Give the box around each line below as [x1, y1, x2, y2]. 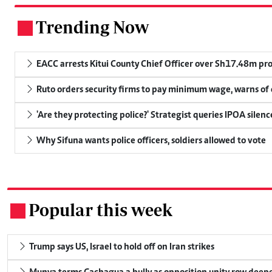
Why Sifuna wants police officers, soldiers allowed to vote [35, 135, 266, 146]
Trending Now [36, 16, 149, 37]
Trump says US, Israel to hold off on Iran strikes [27, 242, 214, 252]
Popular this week [29, 199, 172, 220]
